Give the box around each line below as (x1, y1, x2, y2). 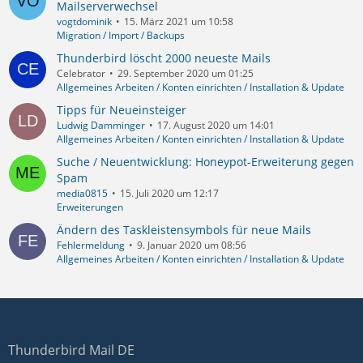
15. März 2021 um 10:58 (124, 14, 233, 28)
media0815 (57, 186, 108, 200)
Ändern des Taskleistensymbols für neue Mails (57, 221, 311, 237)
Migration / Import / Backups (57, 28, 185, 42)
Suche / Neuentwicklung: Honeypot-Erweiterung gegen (57, 153, 354, 169)
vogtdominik (57, 14, 112, 28)
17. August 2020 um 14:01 (157, 117, 275, 132)
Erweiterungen (57, 199, 123, 214)
